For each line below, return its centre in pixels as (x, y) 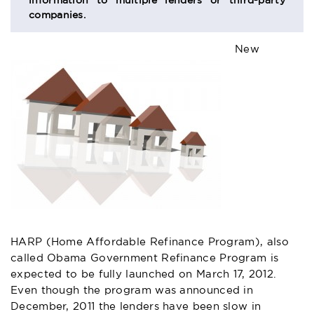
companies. (57, 15)
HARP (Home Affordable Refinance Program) (135, 242)
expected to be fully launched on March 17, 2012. (144, 274)
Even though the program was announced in (132, 290)
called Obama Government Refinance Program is (145, 258)
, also (274, 242)
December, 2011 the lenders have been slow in (136, 306)
